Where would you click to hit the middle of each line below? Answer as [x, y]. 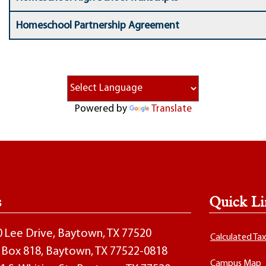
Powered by [102, 109]
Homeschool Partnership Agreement [98, 26]
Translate [171, 109]
